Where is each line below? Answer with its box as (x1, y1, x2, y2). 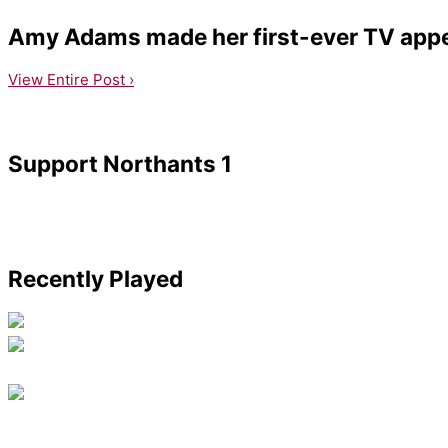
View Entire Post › (8, 69, 134, 89)
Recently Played (8, 264, 183, 292)
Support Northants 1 (8, 150, 232, 178)
